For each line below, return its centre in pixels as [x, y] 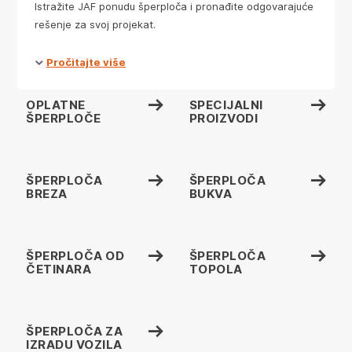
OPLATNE [56, 105]
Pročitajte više [86, 62]
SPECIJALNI [226, 105]
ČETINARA [59, 269]
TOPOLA [216, 269]
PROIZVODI [223, 118]
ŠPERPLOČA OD [75, 256]
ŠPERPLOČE [64, 118]
